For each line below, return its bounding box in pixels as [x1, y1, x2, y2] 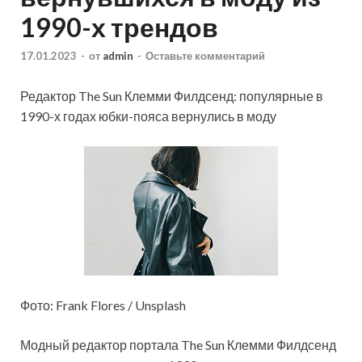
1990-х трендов [20, 11, 218, 43]
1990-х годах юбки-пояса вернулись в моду [20, 107, 276, 124]
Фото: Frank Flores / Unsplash [20, 297, 186, 313]
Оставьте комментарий [145, 48, 265, 62]
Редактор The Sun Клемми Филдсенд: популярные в [20, 87, 323, 103]
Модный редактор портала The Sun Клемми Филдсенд [20, 336, 336, 352]
